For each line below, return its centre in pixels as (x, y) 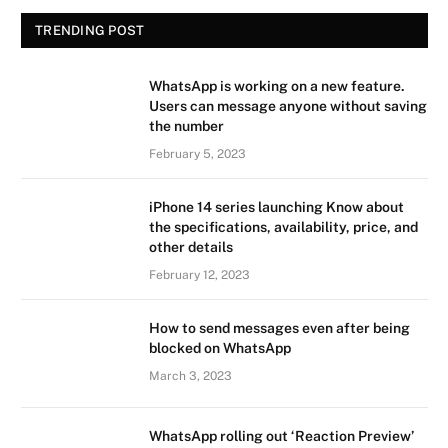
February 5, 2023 (197, 154)
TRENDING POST (90, 30)
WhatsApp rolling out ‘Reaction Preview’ (281, 436)
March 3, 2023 (190, 376)
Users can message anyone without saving (288, 106)
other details (191, 247)
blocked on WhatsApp (220, 348)
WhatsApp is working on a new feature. (277, 86)
